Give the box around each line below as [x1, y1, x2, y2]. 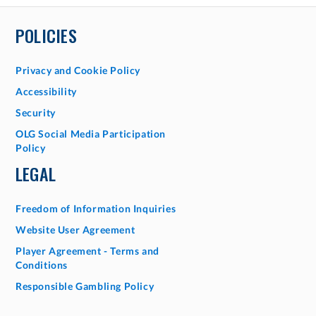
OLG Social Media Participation [16, 128, 166, 140]
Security [16, 107, 56, 119]
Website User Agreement [16, 224, 135, 236]
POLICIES [16, 23, 77, 48]
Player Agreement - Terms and [16, 245, 159, 257]
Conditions [16, 259, 68, 271]
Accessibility [16, 85, 77, 97]
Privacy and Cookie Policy [16, 64, 140, 76]
